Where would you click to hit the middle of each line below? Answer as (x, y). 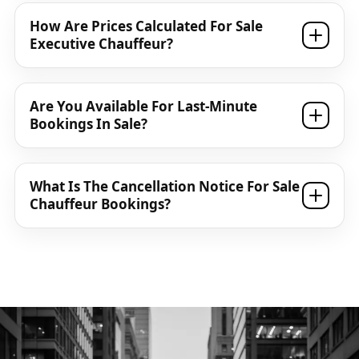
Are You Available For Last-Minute (143, 106)
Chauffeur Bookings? (100, 204)
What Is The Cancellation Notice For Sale (165, 186)
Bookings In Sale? (89, 124)
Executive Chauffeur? (101, 44)
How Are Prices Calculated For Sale (146, 26)
